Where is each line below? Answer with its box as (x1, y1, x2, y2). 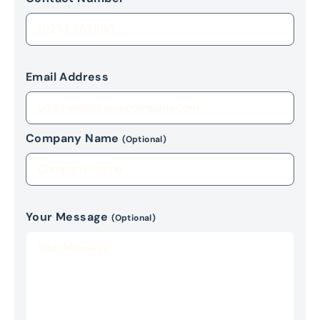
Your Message (26, 209, 112, 224)
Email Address (26, 69, 109, 84)
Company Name (26, 130, 123, 146)
